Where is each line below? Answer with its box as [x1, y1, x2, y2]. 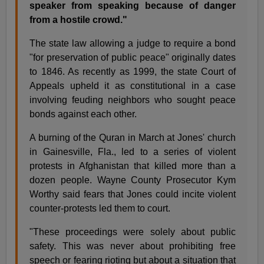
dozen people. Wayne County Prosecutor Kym [29, 175, 236, 186]
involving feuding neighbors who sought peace [29, 95, 236, 105]
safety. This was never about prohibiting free [29, 241, 236, 252]
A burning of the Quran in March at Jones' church [29, 133, 236, 143]
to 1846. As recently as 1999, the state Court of [29, 67, 236, 77]
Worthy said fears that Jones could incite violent [29, 189, 236, 200]
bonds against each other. [29, 109, 137, 120]
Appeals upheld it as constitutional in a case [29, 81, 236, 91]
